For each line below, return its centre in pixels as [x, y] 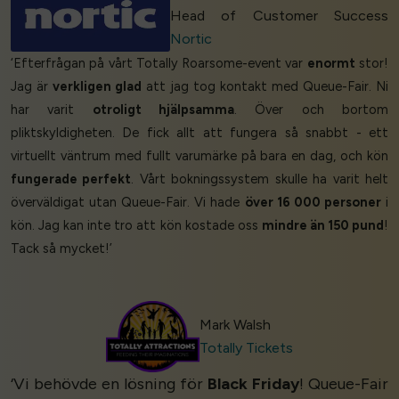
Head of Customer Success [279, 16]
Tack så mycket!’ [61, 249]
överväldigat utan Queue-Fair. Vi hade [128, 203]
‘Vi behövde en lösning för [109, 384]
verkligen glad [97, 87]
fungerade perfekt [71, 179]
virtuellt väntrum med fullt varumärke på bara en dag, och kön [199, 156]
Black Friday [253, 384]
